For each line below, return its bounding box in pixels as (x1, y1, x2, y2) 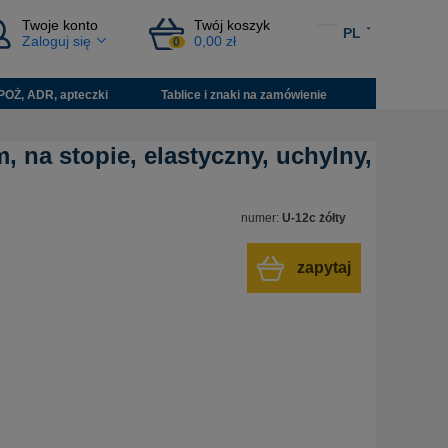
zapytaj (297, 259, 351, 277)
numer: (241, 211, 282, 226)
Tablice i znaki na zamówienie (161, 87, 328, 102)
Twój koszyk (193, 18, 270, 33)
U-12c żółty (282, 211, 346, 226)
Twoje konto (22, 18, 99, 33)
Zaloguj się (22, 34, 92, 49)
